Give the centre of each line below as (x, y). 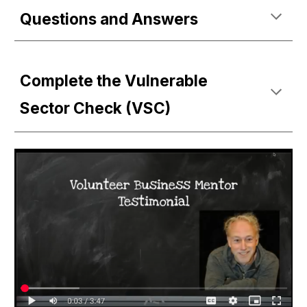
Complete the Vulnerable (114, 81)
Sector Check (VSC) (96, 108)
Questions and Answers (109, 19)
